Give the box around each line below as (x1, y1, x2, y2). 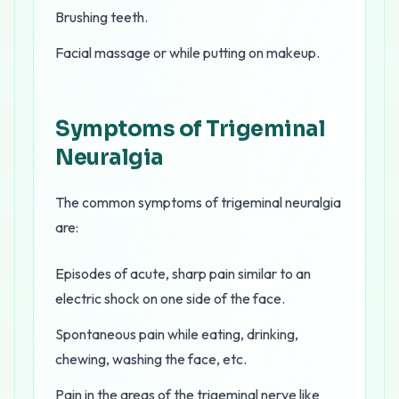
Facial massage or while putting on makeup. (55, 44, 320, 61)
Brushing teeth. (55, 8, 148, 26)
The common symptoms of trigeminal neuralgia (55, 193, 341, 211)
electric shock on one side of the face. (55, 289, 285, 307)
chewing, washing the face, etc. (55, 350, 247, 368)
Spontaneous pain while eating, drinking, (55, 325, 298, 343)
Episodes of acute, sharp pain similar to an (55, 265, 311, 282)
